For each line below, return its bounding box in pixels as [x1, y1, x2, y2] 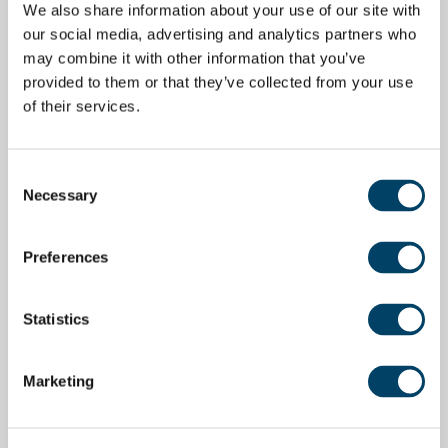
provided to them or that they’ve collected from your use [23, 73, 413, 91]
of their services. [23, 97, 140, 115]
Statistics [23, 310, 89, 328]
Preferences [23, 248, 109, 266]
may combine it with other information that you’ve [23, 49, 366, 67]
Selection [7, 190, 68, 208]
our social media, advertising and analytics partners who [23, 25, 416, 43]
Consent [7, 166, 63, 184]
